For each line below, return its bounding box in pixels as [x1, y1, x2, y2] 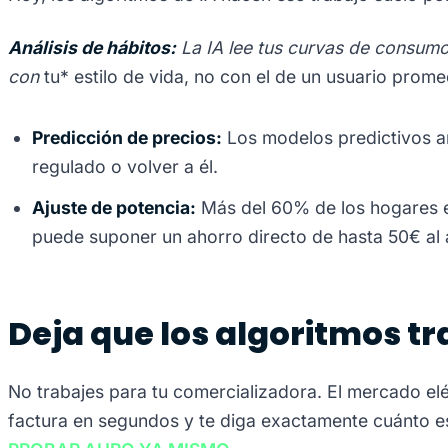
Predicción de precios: [32, 127, 222, 149]
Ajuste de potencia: [32, 197, 196, 219]
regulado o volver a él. [32, 156, 218, 178]
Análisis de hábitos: [8, 37, 176, 59]
